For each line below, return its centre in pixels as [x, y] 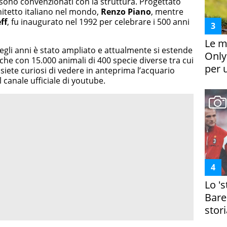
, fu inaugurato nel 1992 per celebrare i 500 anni [98, 22]
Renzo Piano [125, 12]
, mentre [167, 12]
